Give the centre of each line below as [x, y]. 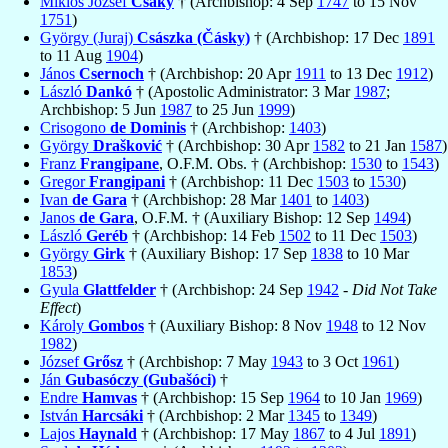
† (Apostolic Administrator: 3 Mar [243, 92]
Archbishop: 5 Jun [100, 110]
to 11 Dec [345, 236]
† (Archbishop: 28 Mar [203, 200]
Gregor [64, 182]
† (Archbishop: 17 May [215, 434]
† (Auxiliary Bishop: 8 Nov [235, 326]
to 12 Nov [392, 326]
